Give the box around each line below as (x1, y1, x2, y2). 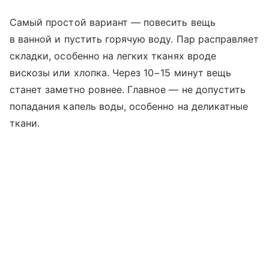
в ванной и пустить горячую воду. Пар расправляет (10, 32, 259, 45)
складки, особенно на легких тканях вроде (10, 49, 216, 62)
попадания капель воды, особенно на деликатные (10, 100, 249, 112)
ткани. (10, 116, 40, 129)
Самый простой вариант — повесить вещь (10, 16, 216, 28)
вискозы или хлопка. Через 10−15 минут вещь (10, 66, 232, 79)
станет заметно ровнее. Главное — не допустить (10, 83, 246, 95)
